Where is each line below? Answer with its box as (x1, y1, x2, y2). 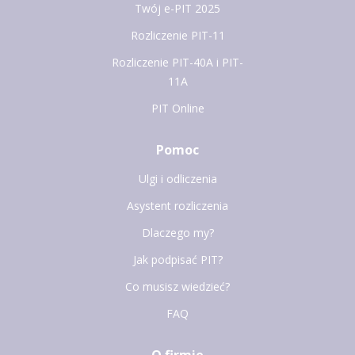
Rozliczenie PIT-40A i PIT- (112, 54, 243, 70)
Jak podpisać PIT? (132, 251, 223, 267)
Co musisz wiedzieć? (125, 278, 230, 294)
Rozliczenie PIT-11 (130, 27, 225, 43)
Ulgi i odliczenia (138, 170, 217, 186)
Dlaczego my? (141, 224, 214, 240)
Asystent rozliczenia (127, 197, 228, 213)
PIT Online (151, 100, 204, 116)
